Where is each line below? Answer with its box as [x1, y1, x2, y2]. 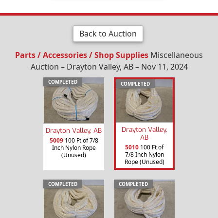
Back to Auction [79, 28, 137, 39]
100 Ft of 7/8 [63, 136, 98, 145]
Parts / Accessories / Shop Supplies [15, 49, 148, 60]
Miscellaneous [148, 49, 203, 60]
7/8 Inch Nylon [125, 150, 164, 159]
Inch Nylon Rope [52, 143, 96, 152]
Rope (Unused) [124, 157, 164, 166]
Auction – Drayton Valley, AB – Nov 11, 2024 [30, 61, 188, 72]
